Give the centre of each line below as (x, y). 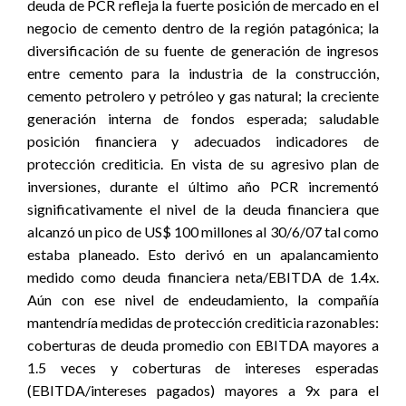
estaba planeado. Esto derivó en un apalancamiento (203, 254)
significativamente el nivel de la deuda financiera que (203, 209)
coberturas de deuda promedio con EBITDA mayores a (203, 345)
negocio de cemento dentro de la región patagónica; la (203, 28)
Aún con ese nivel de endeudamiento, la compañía (203, 300)
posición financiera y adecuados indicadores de (203, 141)
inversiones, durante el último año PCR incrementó (203, 186)
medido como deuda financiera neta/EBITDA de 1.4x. (203, 277)
